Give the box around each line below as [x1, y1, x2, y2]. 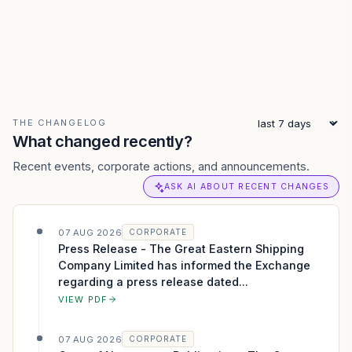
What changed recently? [13, 132, 192, 151]
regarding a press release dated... [58, 275, 248, 288]
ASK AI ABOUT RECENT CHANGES [163, 181, 329, 192]
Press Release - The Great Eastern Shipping [58, 242, 304, 255]
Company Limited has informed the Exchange [58, 258, 310, 272]
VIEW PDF [58, 294, 108, 305]
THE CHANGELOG [13, 117, 107, 128]
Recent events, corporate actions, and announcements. [13, 159, 310, 173]
